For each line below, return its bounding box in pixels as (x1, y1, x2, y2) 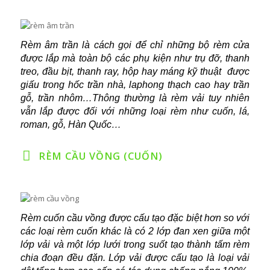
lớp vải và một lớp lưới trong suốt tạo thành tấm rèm (20, 239, 250, 250)
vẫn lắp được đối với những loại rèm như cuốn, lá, (20, 105, 250, 116)
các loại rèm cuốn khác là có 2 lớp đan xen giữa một (20, 225, 250, 236)
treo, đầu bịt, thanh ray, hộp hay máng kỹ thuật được (20, 66, 250, 77)
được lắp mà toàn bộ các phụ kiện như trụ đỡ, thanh (20, 52, 250, 63)
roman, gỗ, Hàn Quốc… (20, 119, 121, 130)
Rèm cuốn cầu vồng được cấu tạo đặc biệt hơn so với (20, 212, 250, 223)
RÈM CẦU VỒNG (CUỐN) (38, 149, 163, 163)
